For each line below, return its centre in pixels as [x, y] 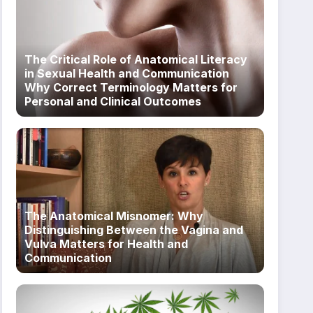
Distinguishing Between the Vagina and [134, 230]
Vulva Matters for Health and [107, 243]
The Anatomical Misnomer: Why [114, 216]
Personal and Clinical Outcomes [113, 102]
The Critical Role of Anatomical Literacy [136, 60]
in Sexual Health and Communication [127, 74]
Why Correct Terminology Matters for [131, 88]
